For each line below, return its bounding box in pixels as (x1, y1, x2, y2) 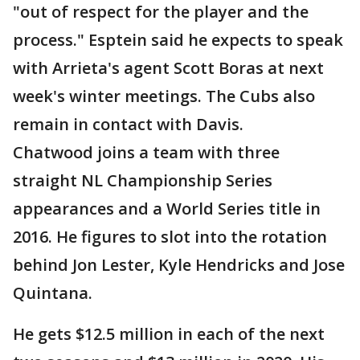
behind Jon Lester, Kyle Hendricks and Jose (13, 254, 345, 276)
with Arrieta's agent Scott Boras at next (13, 57, 324, 80)
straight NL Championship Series (13, 170, 272, 192)
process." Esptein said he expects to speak (13, 29, 343, 51)
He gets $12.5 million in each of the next (13, 323, 325, 346)
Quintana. (13, 282, 92, 305)
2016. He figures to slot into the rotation (13, 226, 327, 248)
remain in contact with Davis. (13, 113, 243, 136)
